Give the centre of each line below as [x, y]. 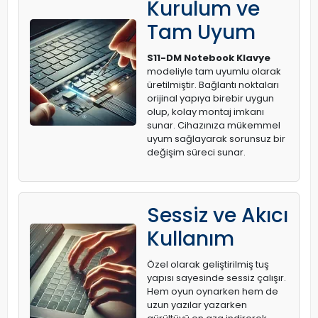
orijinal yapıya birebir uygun [210, 98]
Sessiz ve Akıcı [218, 215]
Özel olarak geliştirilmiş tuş [208, 264]
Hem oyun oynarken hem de [213, 291]
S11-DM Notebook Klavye [209, 58]
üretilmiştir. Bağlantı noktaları [213, 85]
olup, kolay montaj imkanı [205, 112]
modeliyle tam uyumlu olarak [214, 71]
